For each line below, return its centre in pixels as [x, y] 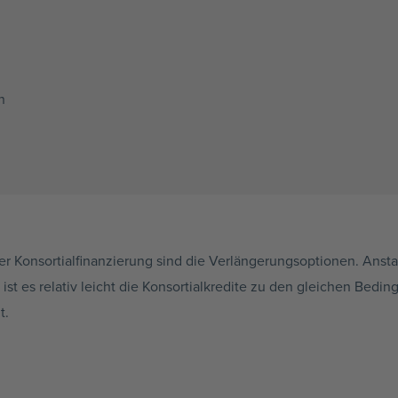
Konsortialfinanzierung [84, 261]
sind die [181, 261]
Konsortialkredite [195, 287]
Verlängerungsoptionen [282, 261]
